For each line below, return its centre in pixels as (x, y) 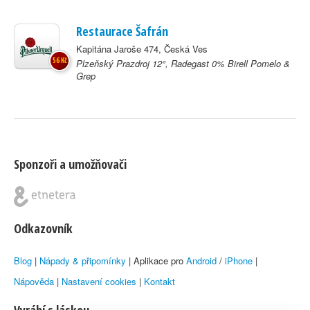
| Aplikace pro (156, 261)
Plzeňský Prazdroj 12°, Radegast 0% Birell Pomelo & (183, 63)
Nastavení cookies (99, 281)
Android (201, 261)
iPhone (239, 261)
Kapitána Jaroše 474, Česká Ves (142, 49)
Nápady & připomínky (83, 261)
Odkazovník (43, 228)
